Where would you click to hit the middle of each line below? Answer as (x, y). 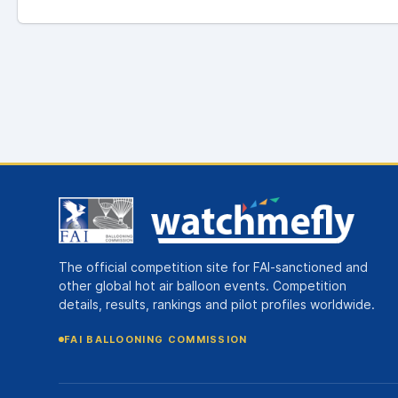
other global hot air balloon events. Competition (203, 286)
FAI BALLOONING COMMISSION (156, 339)
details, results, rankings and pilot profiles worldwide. (217, 305)
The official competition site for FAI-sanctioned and (213, 267)
